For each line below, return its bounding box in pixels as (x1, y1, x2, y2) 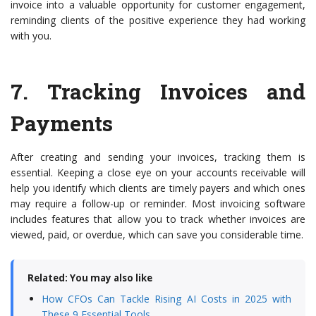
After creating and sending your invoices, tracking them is (11, 150, 305, 164)
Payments (11, 109, 113, 137)
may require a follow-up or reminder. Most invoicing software (11, 197, 305, 210)
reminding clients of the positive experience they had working (11, 13, 305, 27)
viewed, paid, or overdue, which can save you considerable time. (11, 228, 303, 241)
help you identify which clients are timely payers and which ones (11, 181, 305, 195)
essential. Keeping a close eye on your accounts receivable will (11, 166, 305, 179)
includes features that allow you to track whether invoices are (11, 212, 305, 226)
